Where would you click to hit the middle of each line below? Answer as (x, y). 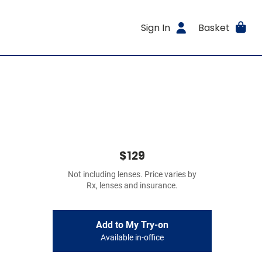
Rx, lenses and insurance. (132, 186)
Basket (214, 27)
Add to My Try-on (132, 225)
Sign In (156, 27)
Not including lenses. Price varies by (132, 175)
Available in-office (132, 238)
